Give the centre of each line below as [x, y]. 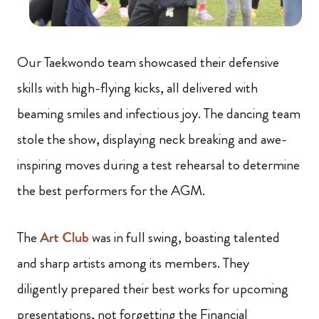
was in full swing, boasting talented [184, 238]
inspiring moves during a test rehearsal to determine [158, 165]
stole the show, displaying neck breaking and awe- [152, 140]
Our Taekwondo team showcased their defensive [148, 63]
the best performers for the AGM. [111, 191]
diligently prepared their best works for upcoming [153, 289]
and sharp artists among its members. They [133, 263]
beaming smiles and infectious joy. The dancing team [159, 114]
